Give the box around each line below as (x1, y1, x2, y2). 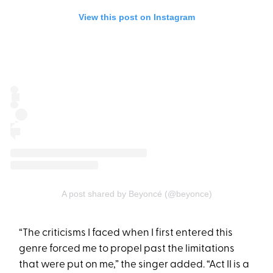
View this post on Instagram (78, 12, 195, 23)
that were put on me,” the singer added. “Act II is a (19, 260, 250, 271)
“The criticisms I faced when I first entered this (19, 228, 233, 239)
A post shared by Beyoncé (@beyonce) (61, 189, 212, 199)
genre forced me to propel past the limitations (19, 244, 235, 255)
